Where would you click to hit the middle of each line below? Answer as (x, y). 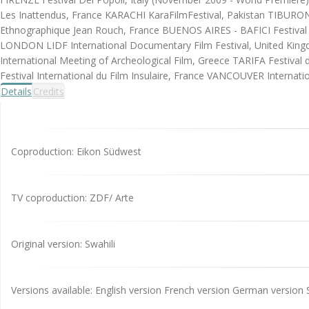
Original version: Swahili (63, 243)
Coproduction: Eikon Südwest (76, 151)
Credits (49, 91)
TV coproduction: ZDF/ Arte (72, 197)
